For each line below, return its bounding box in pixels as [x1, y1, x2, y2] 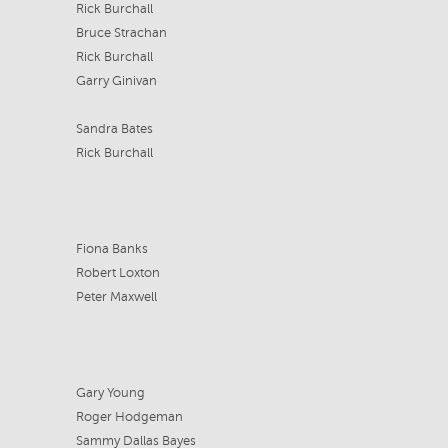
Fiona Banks [75, 242, 148, 256]
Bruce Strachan [75, 26, 167, 40]
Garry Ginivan [75, 74, 157, 88]
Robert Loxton [75, 266, 160, 280]
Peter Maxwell [75, 290, 157, 304]
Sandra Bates [75, 122, 153, 136]
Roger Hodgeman [75, 410, 183, 424]
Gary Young [75, 386, 145, 400]
